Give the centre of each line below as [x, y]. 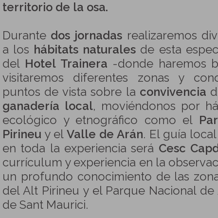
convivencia [175, 92]
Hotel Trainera [64, 64]
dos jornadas [87, 36]
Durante [27, 36]
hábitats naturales [85, 50]
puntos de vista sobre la [71, 92]
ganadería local [48, 106]
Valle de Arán [104, 134]
